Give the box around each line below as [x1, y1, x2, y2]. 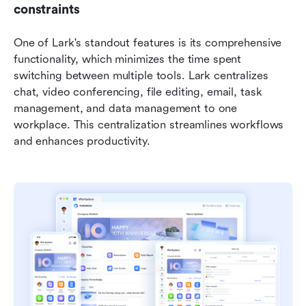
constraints [14, 1, 80, 17]
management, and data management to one [14, 101, 238, 115]
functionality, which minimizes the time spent [14, 52, 242, 66]
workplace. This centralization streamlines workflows [14, 117, 284, 131]
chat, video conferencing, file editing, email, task [14, 85, 262, 98]
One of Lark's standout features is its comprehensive [14, 36, 282, 49]
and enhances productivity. [14, 134, 150, 148]
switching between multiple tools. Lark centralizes [14, 68, 268, 82]
